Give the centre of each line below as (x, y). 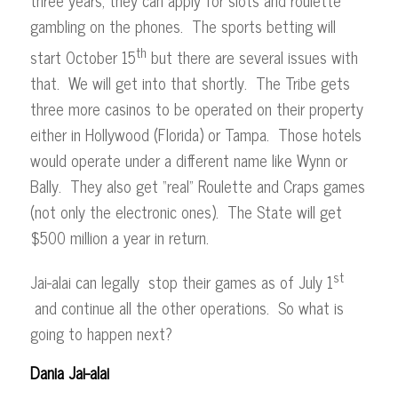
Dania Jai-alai (69, 373)
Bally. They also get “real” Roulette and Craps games (197, 185)
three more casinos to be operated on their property (196, 108)
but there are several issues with (252, 56)
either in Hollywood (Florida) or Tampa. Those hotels (195, 134)
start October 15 (83, 56)
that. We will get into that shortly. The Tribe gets (190, 82)
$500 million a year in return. (121, 237)
